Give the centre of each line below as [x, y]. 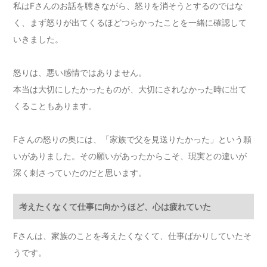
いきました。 [38, 39]
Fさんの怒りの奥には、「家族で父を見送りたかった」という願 [133, 139]
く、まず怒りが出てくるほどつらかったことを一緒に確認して [130, 23]
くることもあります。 [55, 106]
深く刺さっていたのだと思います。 [80, 173]
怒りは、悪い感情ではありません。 [80, 73]
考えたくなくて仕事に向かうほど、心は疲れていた [115, 207]
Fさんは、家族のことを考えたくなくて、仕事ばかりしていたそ [133, 236]
